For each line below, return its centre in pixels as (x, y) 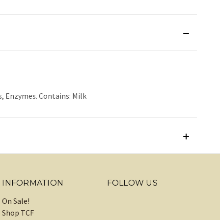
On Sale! (16, 201)
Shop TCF (18, 213)
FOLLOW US (132, 183)
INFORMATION (33, 183)
